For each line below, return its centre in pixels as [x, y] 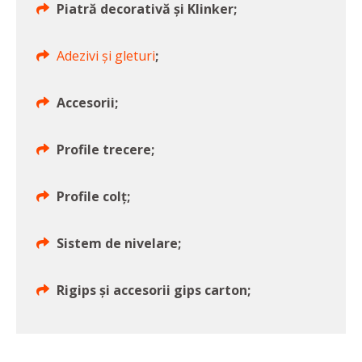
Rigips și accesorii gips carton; [154, 290]
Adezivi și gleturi [106, 56]
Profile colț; [93, 197]
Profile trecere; [105, 150]
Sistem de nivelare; [119, 244]
